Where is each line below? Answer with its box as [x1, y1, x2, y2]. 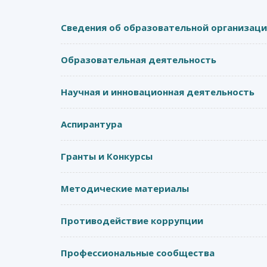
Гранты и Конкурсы [61, 150, 153, 162]
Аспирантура [61, 118, 122, 130]
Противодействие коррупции [61, 215, 203, 226]
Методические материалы [61, 182, 189, 194]
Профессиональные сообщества [61, 247, 215, 259]
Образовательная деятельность [61, 54, 216, 66]
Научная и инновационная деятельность [61, 86, 254, 98]
